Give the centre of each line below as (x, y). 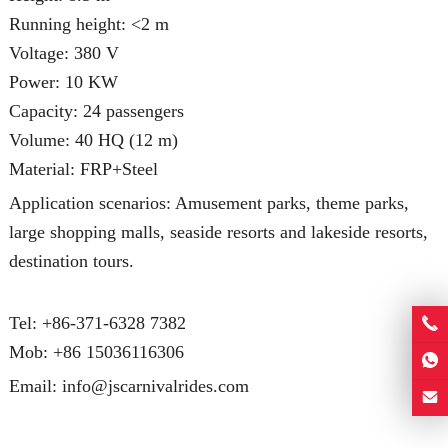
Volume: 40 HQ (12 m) (93, 139)
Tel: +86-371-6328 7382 (97, 322)
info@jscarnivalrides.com (155, 385)
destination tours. (71, 260)
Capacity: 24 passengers (96, 110)
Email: (35, 385)
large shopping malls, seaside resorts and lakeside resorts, (218, 231)
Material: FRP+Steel (83, 168)
